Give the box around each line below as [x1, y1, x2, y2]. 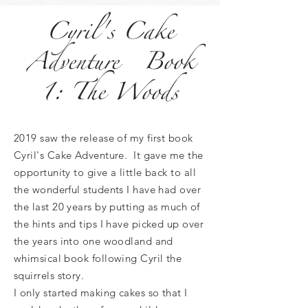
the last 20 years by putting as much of [14, 200, 200, 213]
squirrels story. [14, 269, 85, 282]
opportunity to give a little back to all [14, 166, 196, 179]
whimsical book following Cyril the [14, 252, 182, 265]
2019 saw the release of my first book [14, 131, 193, 144]
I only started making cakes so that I [14, 286, 188, 299]
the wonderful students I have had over [14, 183, 201, 196]
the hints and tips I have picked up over [14, 217, 203, 230]
